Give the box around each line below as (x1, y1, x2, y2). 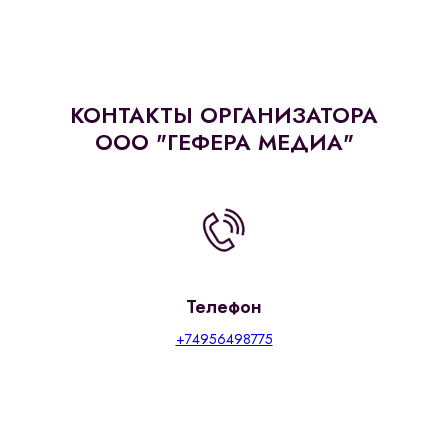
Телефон (186, 294, 262, 321)
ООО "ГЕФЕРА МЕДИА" (94, 126, 354, 159)
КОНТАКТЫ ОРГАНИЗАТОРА (70, 99, 378, 132)
